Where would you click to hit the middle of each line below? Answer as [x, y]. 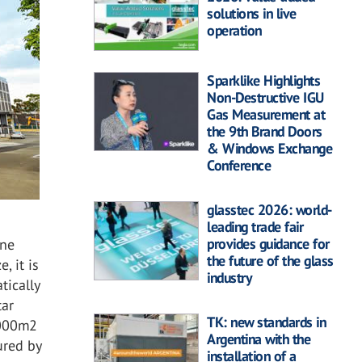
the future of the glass [270, 260]
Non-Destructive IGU [265, 97]
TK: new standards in [266, 322]
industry [229, 277]
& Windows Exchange [269, 148]
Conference [239, 165]
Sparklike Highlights [263, 80]
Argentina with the [259, 339]
